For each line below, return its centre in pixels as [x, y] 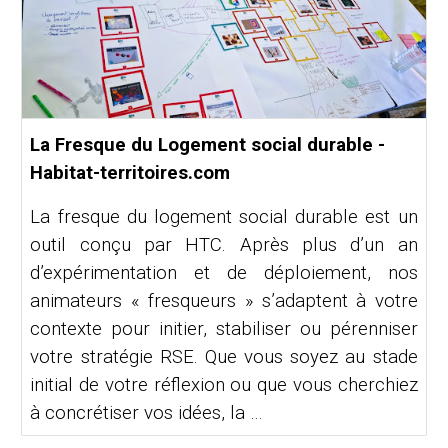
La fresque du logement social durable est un [224, 217]
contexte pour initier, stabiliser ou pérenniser [224, 329]
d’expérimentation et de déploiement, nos [224, 273]
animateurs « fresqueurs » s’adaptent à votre [224, 301]
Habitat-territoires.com [130, 173]
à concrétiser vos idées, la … [147, 413]
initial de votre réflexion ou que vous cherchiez [224, 385]
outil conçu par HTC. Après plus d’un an [224, 245]
